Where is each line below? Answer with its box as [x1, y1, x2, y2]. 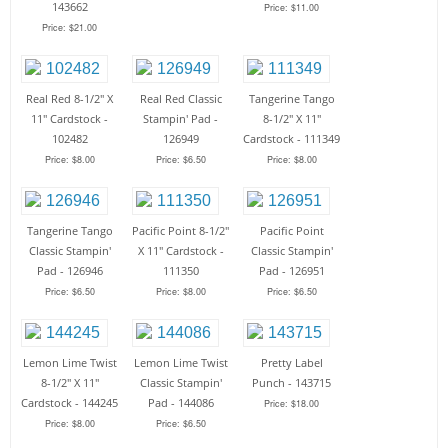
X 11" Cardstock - [137, 243, 224, 259]
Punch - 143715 [252, 375, 331, 391]
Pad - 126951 [258, 263, 325, 279]
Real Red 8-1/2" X [26, 91, 113, 107]
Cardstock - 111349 [243, 131, 340, 147]
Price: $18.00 [264, 397, 319, 411]
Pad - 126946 [36, 263, 103, 279]
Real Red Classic [139, 91, 222, 107]
